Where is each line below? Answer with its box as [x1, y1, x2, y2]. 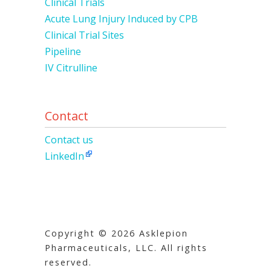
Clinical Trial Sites [45, 28, 124, 42]
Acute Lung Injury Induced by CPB [45, 12, 198, 26]
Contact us [45, 132, 93, 146]
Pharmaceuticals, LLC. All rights [45, 241, 207, 253]
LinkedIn [45, 149, 84, 163]
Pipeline [45, 45, 81, 59]
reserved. [45, 256, 92, 268]
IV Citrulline [45, 61, 97, 75]
